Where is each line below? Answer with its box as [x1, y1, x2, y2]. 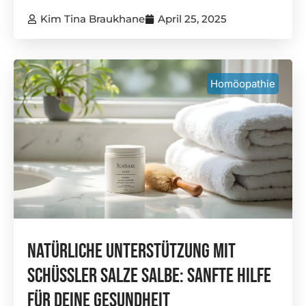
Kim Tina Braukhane [40, 12, 145, 25]
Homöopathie [210, 76, 275, 90]
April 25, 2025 [158, 12, 227, 25]
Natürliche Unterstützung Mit [27, 238, 236, 264]
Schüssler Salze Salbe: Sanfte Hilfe [27, 263, 271, 288]
